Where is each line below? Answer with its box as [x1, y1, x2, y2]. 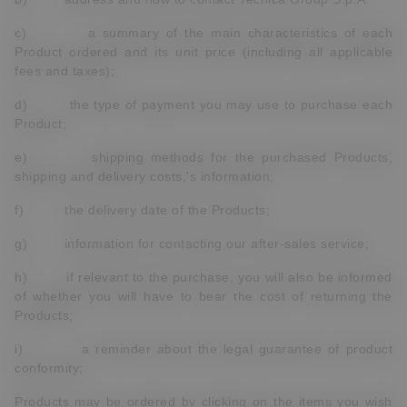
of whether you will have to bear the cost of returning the [15, 289, 392, 303]
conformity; [15, 361, 84, 375]
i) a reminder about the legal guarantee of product [15, 342, 392, 356]
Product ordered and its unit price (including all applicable [15, 45, 392, 59]
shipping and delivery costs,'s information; [15, 169, 274, 184]
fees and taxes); [15, 64, 114, 78]
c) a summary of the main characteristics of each [15, 25, 392, 40]
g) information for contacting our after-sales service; [15, 236, 369, 251]
